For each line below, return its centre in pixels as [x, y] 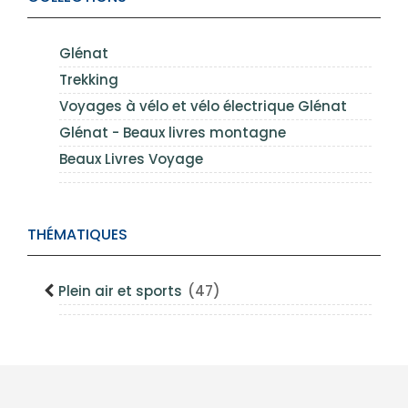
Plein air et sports [122, 291]
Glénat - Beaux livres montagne [173, 133]
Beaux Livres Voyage [131, 159]
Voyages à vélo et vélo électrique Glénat [203, 106]
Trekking [89, 80]
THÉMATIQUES [77, 235]
